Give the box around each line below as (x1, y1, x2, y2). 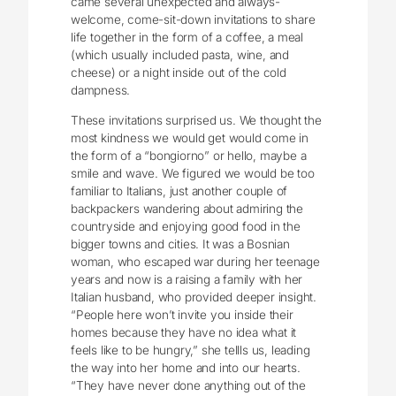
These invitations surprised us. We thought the (71, 112, 322, 127)
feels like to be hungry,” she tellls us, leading (71, 342, 310, 357)
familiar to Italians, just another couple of (71, 183, 288, 198)
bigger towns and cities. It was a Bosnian (71, 236, 290, 251)
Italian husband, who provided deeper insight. (71, 289, 317, 304)
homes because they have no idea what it (71, 324, 297, 339)
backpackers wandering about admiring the (71, 201, 304, 216)
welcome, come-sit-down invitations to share (71, 12, 316, 27)
